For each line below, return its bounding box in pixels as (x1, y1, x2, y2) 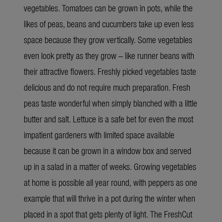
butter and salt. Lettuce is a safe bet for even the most (24, 112, 193, 125)
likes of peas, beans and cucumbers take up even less (24, 17, 194, 30)
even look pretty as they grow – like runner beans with (24, 49, 194, 61)
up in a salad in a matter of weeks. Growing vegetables (24, 160, 196, 172)
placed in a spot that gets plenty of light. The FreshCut (24, 207, 192, 220)
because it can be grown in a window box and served (24, 144, 191, 157)
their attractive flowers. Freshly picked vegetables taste (24, 64, 196, 77)
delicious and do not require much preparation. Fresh (24, 80, 190, 93)
